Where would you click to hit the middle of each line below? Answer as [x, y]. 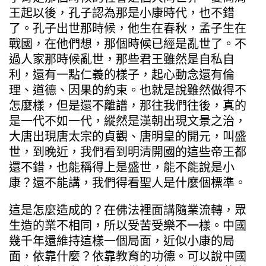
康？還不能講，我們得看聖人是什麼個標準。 [128, 183]
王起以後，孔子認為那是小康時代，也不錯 [122, 13]
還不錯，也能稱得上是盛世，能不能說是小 [122, 167]
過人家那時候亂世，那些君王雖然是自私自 [122, 59]
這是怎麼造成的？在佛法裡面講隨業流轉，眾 [128, 210]
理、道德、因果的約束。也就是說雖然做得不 [128, 90]
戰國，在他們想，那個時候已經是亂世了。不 [128, 44]
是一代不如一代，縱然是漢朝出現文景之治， [128, 121]
